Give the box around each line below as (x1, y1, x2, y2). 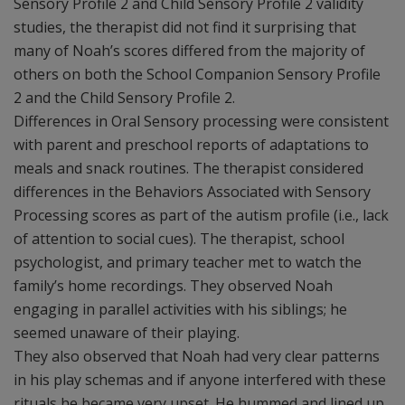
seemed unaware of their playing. (14, 323, 240, 343)
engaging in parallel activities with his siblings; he (14, 299, 347, 319)
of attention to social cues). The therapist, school (14, 229, 344, 249)
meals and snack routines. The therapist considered (14, 158, 363, 178)
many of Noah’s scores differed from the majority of (14, 41, 365, 61)
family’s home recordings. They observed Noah (14, 276, 333, 296)
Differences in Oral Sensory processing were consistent (14, 111, 389, 131)
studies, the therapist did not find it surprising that (14, 17, 356, 37)
